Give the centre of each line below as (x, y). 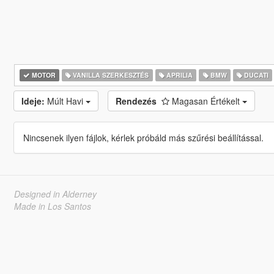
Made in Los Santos (52, 206)
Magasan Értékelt (207, 101)
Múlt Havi (66, 101)
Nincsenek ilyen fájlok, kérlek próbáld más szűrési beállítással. (143, 138)
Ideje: (33, 101)
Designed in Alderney (55, 194)
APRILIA (178, 75)
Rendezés (136, 101)
